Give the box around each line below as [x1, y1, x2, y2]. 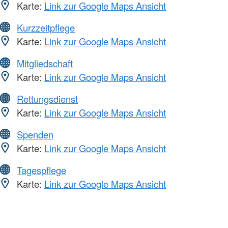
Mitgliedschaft [17, 56, 73, 70]
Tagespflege [17, 163, 66, 177]
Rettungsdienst [17, 92, 78, 106]
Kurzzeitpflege [17, 21, 75, 35]
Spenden [17, 128, 53, 141]
